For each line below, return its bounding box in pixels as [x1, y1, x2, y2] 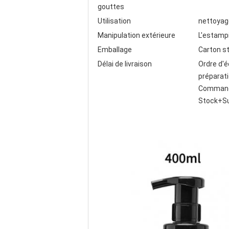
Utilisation [98, 17, 131, 25]
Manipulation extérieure [98, 31, 175, 39]
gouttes [98, 3, 124, 11]
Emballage [98, 45, 132, 54]
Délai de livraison [98, 60, 152, 68]
